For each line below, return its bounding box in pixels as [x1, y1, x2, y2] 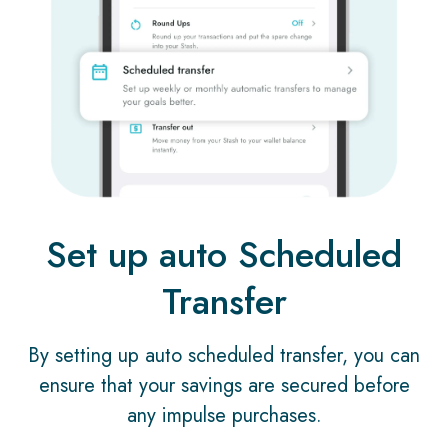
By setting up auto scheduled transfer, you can [28, 340, 420, 370]
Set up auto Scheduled [46, 227, 402, 281]
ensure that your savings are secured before [38, 370, 410, 400]
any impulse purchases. [126, 400, 322, 430]
